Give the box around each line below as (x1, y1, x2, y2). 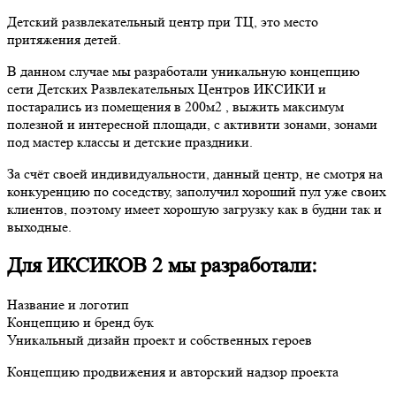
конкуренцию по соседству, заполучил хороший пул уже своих (7, 183, 386, 201)
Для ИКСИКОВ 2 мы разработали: (7, 254, 317, 278)
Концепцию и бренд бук (7, 314, 154, 331)
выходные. (7, 218, 72, 236)
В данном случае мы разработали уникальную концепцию (7, 63, 360, 80)
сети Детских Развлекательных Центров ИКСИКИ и (7, 80, 326, 98)
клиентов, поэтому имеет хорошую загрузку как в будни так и (7, 201, 382, 218)
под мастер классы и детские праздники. (7, 133, 253, 151)
